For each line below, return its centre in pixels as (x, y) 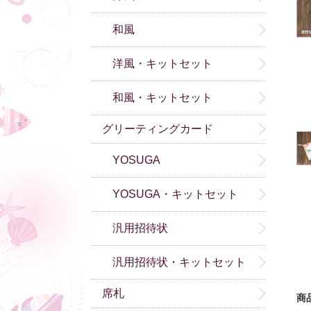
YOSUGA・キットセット (175, 194)
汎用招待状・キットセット (179, 262)
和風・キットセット (162, 98)
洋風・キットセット (162, 64)
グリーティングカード (158, 129)
